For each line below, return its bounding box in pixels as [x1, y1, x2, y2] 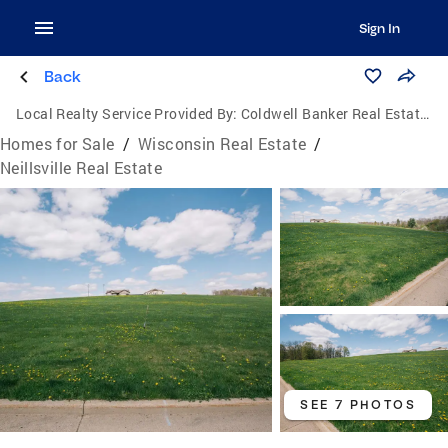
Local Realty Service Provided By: [16, 104, 238, 123]
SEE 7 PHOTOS [300, 396, 416, 412]
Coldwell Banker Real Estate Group [240, 104, 421, 123]
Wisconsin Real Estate [138, 133, 307, 154]
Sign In [358, 20, 400, 36]
